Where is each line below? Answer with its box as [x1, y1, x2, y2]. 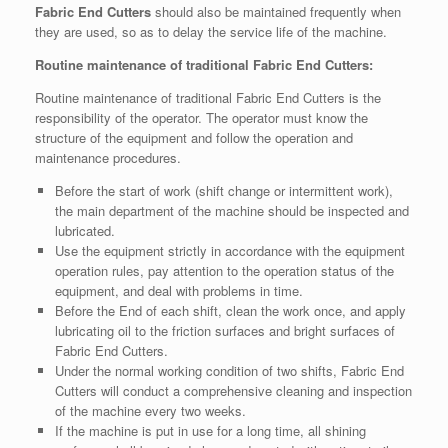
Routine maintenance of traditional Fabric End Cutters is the [35, 88, 381, 108]
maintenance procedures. [35, 148, 181, 168]
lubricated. [54, 221, 115, 241]
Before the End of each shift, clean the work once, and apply [54, 301, 406, 321]
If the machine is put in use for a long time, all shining [54, 421, 366, 441]
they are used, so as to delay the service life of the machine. [35, 22, 387, 42]
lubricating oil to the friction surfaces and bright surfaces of [54, 321, 395, 341]
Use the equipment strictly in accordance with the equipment [54, 241, 405, 261]
